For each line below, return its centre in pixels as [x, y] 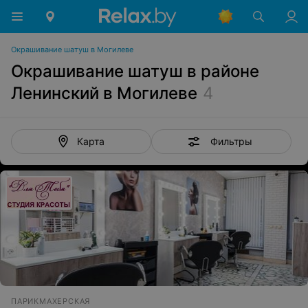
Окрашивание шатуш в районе [135, 71]
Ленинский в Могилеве [104, 93]
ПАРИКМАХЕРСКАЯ [51, 301]
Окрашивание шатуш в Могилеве [72, 49]
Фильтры [231, 141]
